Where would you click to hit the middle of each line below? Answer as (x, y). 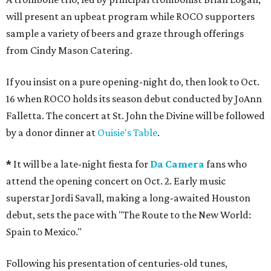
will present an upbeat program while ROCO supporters (130, 16)
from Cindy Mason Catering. (69, 50)
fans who (226, 164)
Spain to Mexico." (44, 232)
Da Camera (177, 164)
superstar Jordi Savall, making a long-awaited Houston (128, 198)
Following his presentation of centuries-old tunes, (117, 263)
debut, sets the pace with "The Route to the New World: (129, 215)
